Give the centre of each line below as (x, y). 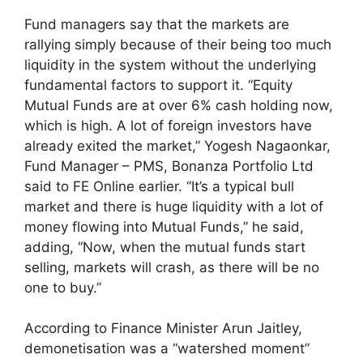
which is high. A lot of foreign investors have (168, 125)
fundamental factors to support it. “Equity (158, 85)
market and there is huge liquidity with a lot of (174, 206)
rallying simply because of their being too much (178, 44)
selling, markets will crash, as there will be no (172, 267)
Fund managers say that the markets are (157, 24)
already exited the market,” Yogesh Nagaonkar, (177, 145)
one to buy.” (63, 287)
